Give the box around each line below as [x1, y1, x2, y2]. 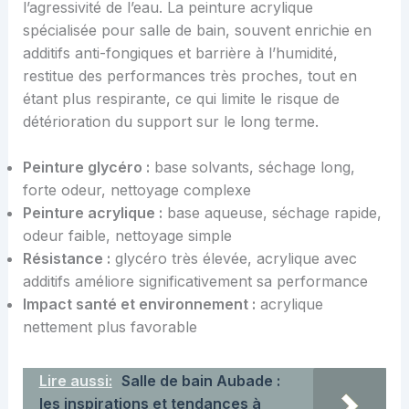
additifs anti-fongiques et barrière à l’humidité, [22, 43, 338, 62]
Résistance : [22, 249, 110, 268]
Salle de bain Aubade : [121, 372, 280, 391]
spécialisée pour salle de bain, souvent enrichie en [22, 20, 372, 39]
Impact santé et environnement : [22, 295, 256, 314]
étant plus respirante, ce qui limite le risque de [22, 89, 340, 108]
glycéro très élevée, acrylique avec [110, 249, 357, 268]
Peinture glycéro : [22, 158, 150, 177]
